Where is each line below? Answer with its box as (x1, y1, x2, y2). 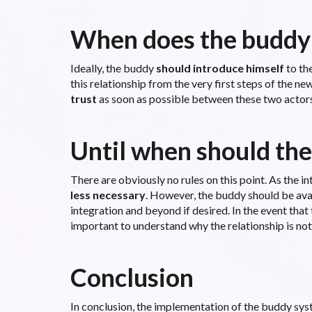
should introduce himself (155, 61, 284, 75)
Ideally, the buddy (70, 61, 156, 75)
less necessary (70, 187, 146, 201)
